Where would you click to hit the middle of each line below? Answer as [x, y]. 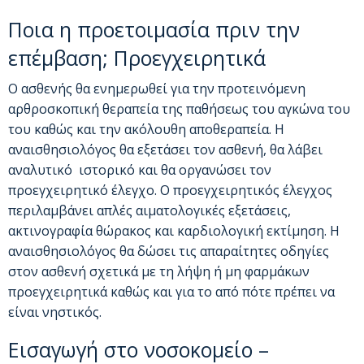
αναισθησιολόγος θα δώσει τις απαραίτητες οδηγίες [169, 251]
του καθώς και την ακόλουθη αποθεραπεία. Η [146, 129]
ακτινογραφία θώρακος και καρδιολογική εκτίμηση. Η [174, 230]
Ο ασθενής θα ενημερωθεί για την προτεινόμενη [157, 88]
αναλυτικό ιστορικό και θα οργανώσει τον [140, 169]
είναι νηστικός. [55, 312]
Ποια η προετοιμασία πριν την [154, 29]
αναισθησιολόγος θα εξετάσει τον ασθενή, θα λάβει [165, 149]
